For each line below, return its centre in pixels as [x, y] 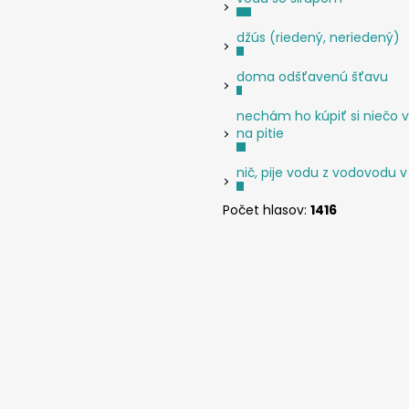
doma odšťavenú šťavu [312, 76]
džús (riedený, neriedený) [318, 37]
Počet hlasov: [267, 210]
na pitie [260, 133]
